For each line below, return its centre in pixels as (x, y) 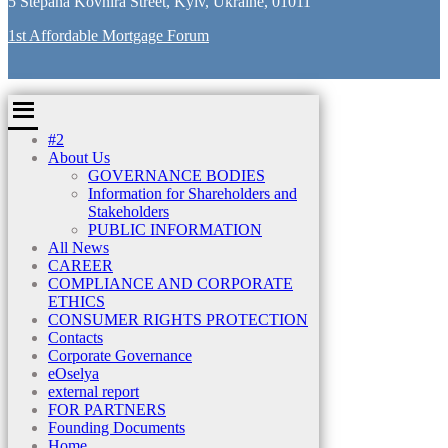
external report (93, 392)
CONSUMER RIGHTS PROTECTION (178, 320)
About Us (79, 158)
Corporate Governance (120, 356)
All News (78, 248)
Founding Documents (116, 428)
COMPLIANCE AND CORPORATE (170, 284)
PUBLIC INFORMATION (175, 230)
